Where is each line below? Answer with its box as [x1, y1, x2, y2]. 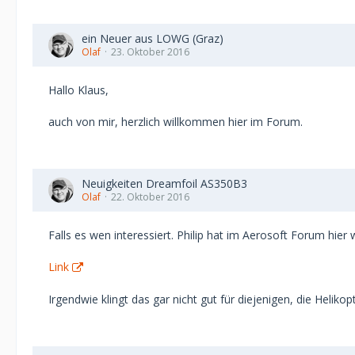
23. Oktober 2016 [111, 45, 189, 59]
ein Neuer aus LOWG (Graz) [82, 31, 223, 46]
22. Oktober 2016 [111, 190, 189, 204]
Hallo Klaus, [48, 82, 109, 97]
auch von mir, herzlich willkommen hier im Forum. [48, 114, 303, 129]
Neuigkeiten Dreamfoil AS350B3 [82, 176, 247, 191]
